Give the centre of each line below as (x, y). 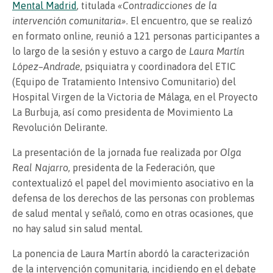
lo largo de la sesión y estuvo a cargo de (101, 51)
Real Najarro (40, 167)
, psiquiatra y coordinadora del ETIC (158, 66)
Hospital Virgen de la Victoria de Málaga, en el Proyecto (135, 97)
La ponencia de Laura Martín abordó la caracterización (131, 253)
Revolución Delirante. (60, 127)
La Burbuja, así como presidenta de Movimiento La (122, 112)
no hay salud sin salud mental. (77, 228)
